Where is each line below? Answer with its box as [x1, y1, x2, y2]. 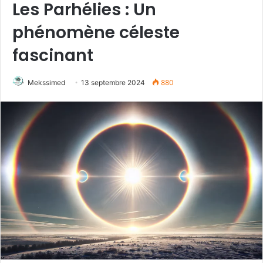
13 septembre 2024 [81, 78, 145, 87]
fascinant [12, 44, 93, 67]
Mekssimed [28, 78, 65, 87]
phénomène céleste [12, 21, 180, 44]
